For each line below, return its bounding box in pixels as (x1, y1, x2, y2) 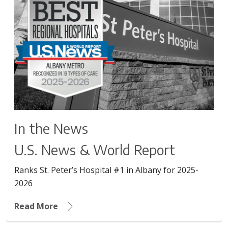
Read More (14, 201, 58, 212)
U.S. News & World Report (14, 141, 175, 159)
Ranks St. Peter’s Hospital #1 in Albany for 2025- (14, 164, 198, 176)
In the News (14, 120, 88, 137)
